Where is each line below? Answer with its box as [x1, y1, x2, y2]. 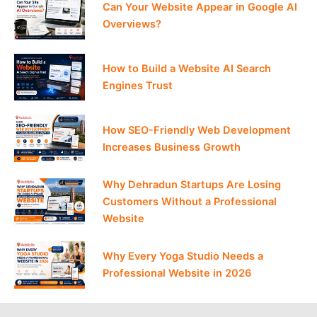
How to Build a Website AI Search [103, 62, 271, 75]
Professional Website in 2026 [103, 267, 251, 280]
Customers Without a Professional [103, 195, 277, 208]
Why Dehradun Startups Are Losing [103, 178, 281, 191]
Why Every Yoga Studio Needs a [103, 250, 263, 263]
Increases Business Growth [103, 140, 241, 154]
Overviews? [103, 18, 161, 31]
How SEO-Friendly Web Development [103, 123, 291, 137]
